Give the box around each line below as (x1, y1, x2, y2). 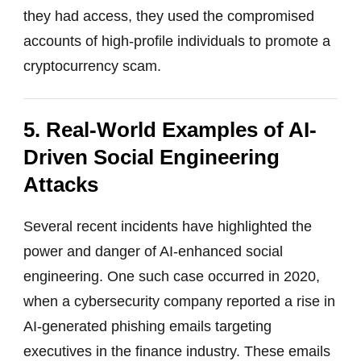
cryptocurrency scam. (23, 57, 161, 74)
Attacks (23, 172, 98, 197)
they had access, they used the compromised (23, 7, 314, 24)
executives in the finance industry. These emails (23, 342, 330, 359)
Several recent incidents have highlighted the (23, 218, 312, 234)
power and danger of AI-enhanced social (23, 243, 283, 259)
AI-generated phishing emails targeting (23, 317, 272, 334)
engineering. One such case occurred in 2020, (23, 268, 320, 284)
